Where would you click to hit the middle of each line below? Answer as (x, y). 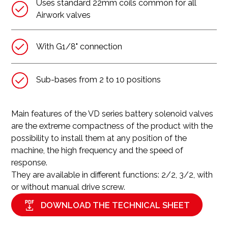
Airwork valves (64, 15)
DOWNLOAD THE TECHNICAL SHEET (116, 205)
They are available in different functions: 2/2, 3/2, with (112, 175)
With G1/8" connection (79, 46)
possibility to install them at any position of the (99, 138)
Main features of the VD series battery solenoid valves (112, 114)
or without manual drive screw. (68, 187)
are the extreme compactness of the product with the (112, 126)
